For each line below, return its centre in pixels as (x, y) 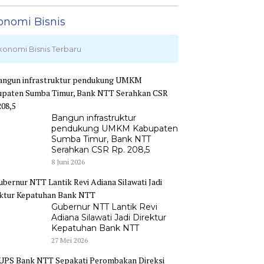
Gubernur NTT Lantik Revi (104, 207)
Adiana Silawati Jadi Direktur (108, 218)
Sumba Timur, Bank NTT (101, 139)
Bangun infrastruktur (93, 118)
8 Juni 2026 (68, 162)
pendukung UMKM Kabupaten (114, 129)
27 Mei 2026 (69, 240)
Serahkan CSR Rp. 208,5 (100, 150)
